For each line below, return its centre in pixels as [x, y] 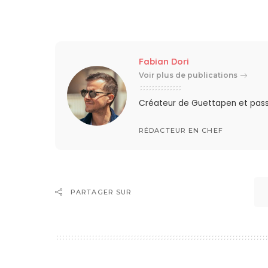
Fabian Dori [164, 62]
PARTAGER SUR [101, 192]
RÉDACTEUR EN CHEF [181, 130]
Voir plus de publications [188, 75]
